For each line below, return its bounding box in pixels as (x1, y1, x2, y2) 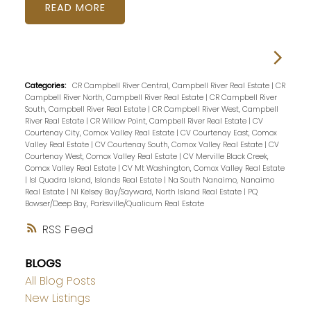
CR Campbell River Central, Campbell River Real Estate (72, 80, 271, 91)
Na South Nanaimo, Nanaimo (167, 174, 274, 185)
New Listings (24, 289, 90, 306)
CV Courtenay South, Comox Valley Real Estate (94, 139, 264, 150)
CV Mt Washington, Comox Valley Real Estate (121, 162, 285, 174)
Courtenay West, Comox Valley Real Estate (24, 151, 179, 162)
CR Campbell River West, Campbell (151, 103, 278, 115)
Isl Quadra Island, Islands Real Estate (28, 174, 164, 185)
